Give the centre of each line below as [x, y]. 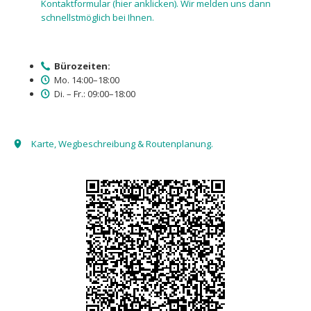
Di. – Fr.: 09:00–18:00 [94, 93]
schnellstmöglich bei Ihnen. [97, 17]
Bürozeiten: [83, 66]
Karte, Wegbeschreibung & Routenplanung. [122, 144]
